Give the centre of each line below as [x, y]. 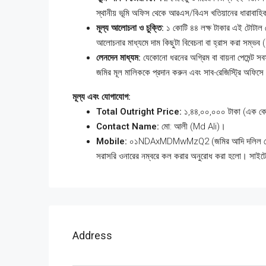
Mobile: [112, 142]
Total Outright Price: [139, 112]
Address [92, 236]
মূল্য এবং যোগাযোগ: [102, 97]
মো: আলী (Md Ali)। [192, 127]
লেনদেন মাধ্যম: [118, 58]
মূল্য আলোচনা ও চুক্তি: [130, 28]
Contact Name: [128, 127]
